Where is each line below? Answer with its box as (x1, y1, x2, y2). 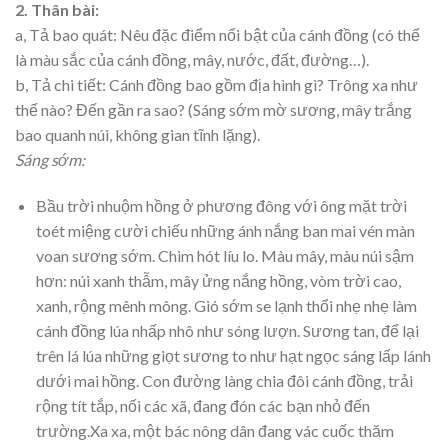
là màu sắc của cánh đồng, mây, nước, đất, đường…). (15, 49, 369, 69)
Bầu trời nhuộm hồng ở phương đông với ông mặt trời (35, 195, 407, 215)
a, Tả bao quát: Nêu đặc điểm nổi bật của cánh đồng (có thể (15, 24, 420, 44)
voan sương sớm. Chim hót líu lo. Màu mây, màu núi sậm (35, 245, 414, 265)
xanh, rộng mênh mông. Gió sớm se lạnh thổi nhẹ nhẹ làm (35, 295, 417, 315)
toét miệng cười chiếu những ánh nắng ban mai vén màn (35, 220, 415, 240)
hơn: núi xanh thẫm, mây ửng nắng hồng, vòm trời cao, (35, 270, 401, 290)
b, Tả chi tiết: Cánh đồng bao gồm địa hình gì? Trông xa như (15, 74, 418, 94)
